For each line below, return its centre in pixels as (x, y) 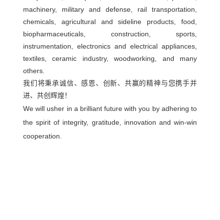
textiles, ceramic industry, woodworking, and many (110, 58)
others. (34, 70)
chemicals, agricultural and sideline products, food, (110, 21)
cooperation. (43, 136)
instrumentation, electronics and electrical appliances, (110, 46)
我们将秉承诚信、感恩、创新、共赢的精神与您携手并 (110, 83)
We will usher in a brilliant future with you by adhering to (110, 108)
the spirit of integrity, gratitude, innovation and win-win (110, 122)
